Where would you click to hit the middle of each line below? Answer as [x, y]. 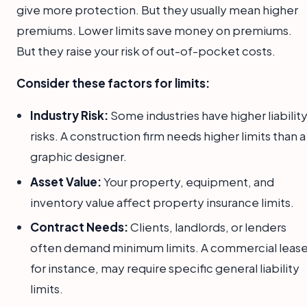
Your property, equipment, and [188, 181]
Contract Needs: [79, 226]
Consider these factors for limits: [113, 83]
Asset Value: [66, 181]
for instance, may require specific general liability [165, 268]
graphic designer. [78, 157]
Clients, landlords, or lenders [207, 226]
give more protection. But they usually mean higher [157, 10]
